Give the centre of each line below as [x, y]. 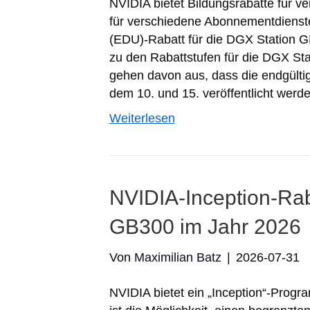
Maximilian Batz [177, 257]
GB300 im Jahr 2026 [205, 227]
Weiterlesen [142, 118]
